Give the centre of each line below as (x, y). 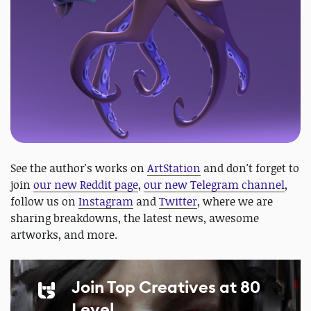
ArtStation (174, 168)
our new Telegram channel (214, 185)
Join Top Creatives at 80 (166, 288)
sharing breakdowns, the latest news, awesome (135, 218)
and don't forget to (250, 168)
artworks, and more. (64, 235)
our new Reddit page (86, 185)
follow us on (44, 202)
